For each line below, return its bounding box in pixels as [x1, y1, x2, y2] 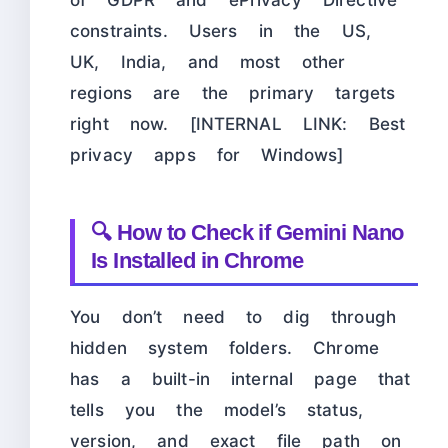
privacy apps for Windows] [70, 145, 344, 166]
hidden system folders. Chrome [70, 338, 380, 359]
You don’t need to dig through [70, 307, 397, 328]
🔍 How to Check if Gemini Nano [91, 220, 404, 246]
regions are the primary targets [70, 83, 396, 104]
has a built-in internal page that [70, 369, 411, 390]
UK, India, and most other [70, 52, 346, 73]
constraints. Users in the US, [70, 21, 372, 42]
